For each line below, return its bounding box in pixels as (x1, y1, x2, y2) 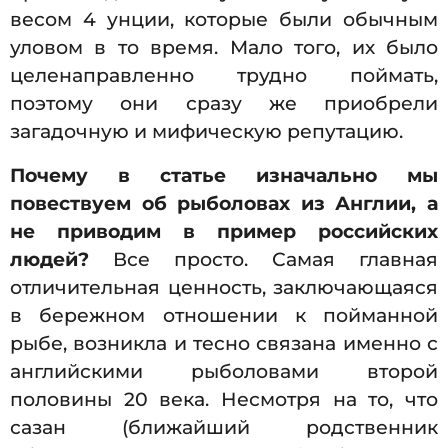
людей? (10, 248, 89, 272)
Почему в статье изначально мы (10, 164, 438, 188)
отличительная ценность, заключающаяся (10, 276, 438, 300)
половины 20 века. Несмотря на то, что (10, 388, 438, 412)
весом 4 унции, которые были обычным (10, 8, 438, 32)
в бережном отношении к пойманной (10, 304, 438, 328)
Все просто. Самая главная (89, 248, 438, 272)
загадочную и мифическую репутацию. (10, 120, 408, 144)
